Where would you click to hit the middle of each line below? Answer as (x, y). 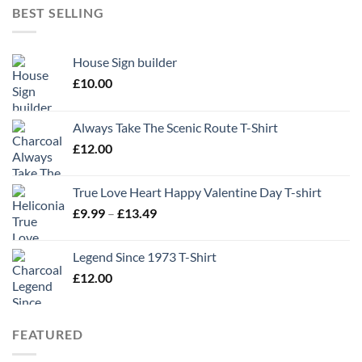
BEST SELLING (58, 12)
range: (173, 229)
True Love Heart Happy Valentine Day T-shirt (197, 192)
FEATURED (48, 335)
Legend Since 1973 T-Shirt (145, 257)
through (179, 263)
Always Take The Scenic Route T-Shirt (175, 128)
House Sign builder (125, 62)
